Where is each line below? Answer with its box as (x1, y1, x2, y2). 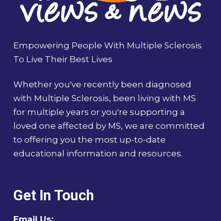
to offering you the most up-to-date (13, 134, 166, 145)
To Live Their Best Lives (13, 54, 112, 65)
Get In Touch (13, 186, 94, 204)
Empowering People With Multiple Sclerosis (13, 40, 202, 51)
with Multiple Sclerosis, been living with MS (13, 93, 196, 103)
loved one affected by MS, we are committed (13, 120, 205, 131)
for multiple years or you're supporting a (13, 107, 185, 117)
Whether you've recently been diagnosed (13, 79, 191, 89)
